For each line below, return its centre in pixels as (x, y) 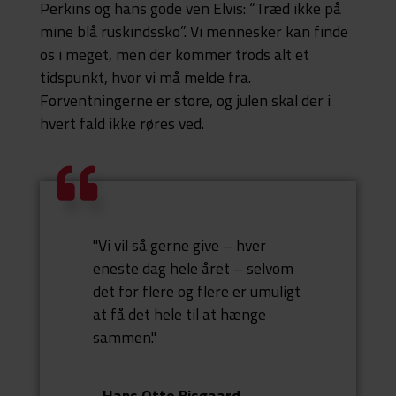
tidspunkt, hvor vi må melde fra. (145, 77)
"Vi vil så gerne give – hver (179, 246)
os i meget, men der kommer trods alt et (174, 54)
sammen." (124, 338)
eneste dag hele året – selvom (193, 269)
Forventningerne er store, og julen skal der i (185, 100)
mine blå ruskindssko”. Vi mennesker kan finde (194, 31)
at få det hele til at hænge (179, 315)
